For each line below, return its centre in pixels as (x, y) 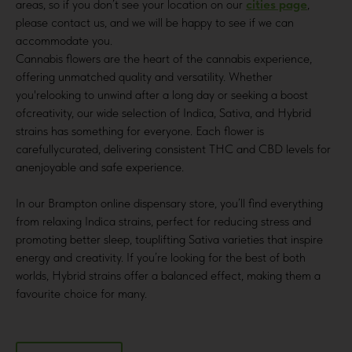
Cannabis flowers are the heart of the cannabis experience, (164, 58)
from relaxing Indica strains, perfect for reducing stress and (163, 221)
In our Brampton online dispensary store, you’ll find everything (169, 203)
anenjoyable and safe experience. (100, 167)
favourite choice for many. (81, 293)
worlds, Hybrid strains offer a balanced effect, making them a (168, 275)
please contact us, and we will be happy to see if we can (155, 22)
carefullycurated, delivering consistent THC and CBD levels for (173, 148)
